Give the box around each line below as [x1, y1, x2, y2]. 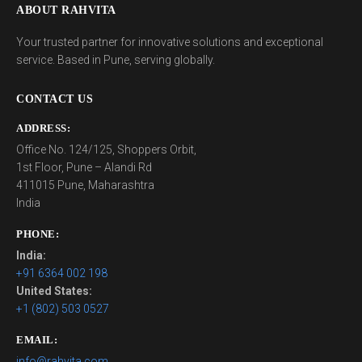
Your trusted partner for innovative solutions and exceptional [16, 36, 323, 48]
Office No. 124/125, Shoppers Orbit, [16, 143, 196, 156]
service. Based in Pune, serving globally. [16, 53, 215, 66]
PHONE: [16, 228, 59, 240]
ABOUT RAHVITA [16, 4, 116, 16]
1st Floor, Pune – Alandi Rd [16, 161, 152, 174]
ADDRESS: [16, 122, 70, 134]
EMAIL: [16, 334, 57, 346]
